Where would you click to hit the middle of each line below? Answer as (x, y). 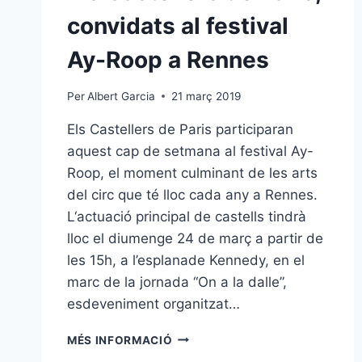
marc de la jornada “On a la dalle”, (177, 282)
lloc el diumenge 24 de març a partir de (195, 238)
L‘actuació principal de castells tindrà (187, 216)
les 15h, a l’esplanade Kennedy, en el (186, 260)
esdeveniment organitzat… (154, 303)
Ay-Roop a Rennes (168, 59)
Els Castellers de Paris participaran (180, 129)
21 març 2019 (206, 96)
